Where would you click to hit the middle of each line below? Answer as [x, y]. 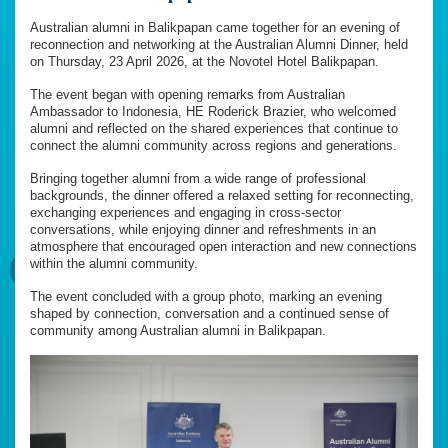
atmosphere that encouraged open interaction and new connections [223, 247]
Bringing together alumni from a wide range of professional [198, 179]
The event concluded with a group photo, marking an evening [206, 297]
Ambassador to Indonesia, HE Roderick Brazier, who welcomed [213, 112]
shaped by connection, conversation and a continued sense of [209, 314]
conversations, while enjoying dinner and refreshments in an [203, 230]
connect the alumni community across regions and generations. [213, 146]
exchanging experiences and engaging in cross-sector [185, 213]
